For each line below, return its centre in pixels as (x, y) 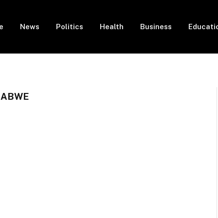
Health (112, 27)
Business (156, 27)
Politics (70, 27)
